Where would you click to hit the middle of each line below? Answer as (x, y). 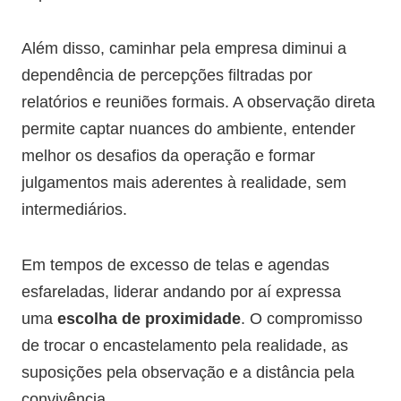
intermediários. (74, 209)
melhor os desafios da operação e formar (168, 156)
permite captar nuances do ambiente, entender (188, 129)
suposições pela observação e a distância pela (188, 372)
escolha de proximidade (149, 319)
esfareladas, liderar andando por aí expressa (181, 292)
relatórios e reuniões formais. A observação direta (198, 102)
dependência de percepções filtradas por (167, 75)
